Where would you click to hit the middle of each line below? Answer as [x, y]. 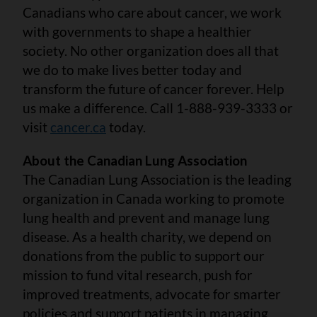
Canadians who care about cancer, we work [152, 12]
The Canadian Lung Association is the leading [157, 179]
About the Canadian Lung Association [135, 160]
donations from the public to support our [144, 255]
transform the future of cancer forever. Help [153, 88]
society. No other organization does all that [151, 50]
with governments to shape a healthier [137, 31]
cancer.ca [78, 127]
